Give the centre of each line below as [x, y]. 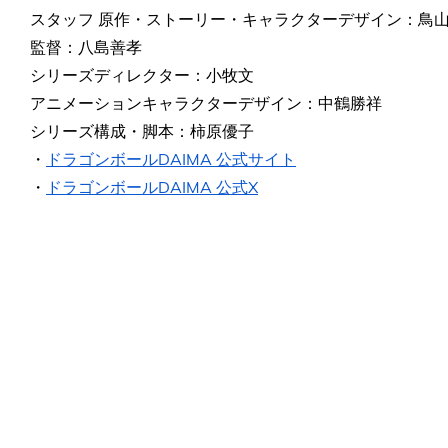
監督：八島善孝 [86, 46]
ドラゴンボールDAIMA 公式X [152, 186]
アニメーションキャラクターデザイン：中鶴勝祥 [206, 102]
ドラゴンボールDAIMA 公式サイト [171, 158]
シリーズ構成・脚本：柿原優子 [142, 130]
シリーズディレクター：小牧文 [142, 74]
